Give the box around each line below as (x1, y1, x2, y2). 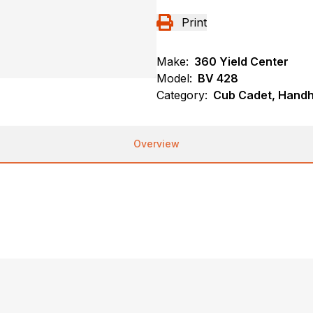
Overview (133, 138, 180, 150)
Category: (156, 88, 208, 102)
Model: (156, 71, 192, 85)
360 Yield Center (194, 54, 289, 68)
